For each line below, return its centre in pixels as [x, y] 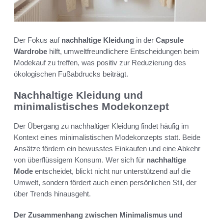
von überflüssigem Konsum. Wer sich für [80, 160]
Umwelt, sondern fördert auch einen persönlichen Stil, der [105, 183]
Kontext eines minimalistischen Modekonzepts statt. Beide [107, 137]
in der [145, 40]
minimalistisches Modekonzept [91, 106]
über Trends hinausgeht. [52, 194]
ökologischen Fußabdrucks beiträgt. [71, 74]
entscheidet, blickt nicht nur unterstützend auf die [112, 171]
